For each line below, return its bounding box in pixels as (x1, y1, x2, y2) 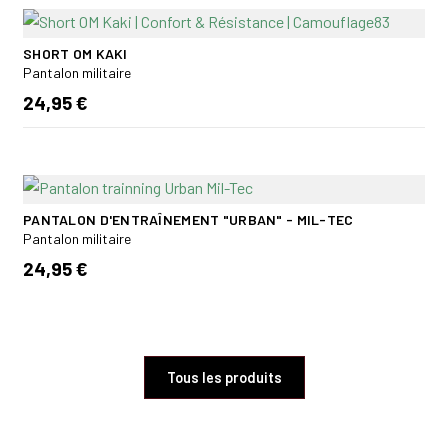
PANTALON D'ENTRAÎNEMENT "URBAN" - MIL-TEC (23, 211, 354, 229)
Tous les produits (166, 369, 282, 387)
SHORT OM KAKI (23, 45, 128, 63)
